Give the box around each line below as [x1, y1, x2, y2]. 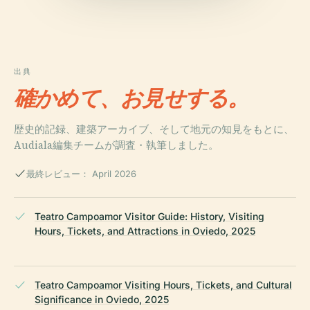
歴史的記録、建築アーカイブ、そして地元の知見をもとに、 [14, 122, 294, 137]
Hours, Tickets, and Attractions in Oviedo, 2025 [35, 225, 255, 237]
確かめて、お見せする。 [14, 84, 249, 112]
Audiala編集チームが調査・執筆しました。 [14, 138, 219, 153]
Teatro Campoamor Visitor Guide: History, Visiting [35, 210, 264, 223]
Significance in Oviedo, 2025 [35, 293, 169, 306]
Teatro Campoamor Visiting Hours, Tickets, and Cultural [35, 279, 292, 291]
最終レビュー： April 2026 [26, 168, 136, 180]
